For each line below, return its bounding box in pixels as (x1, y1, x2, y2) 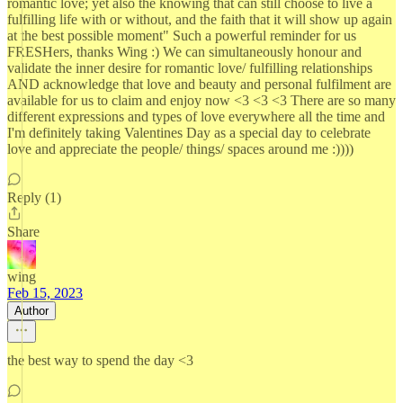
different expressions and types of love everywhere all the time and (7, 109, 385, 124)
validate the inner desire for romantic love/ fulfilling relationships (7, 60, 372, 76)
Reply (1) (7, 190, 61, 205)
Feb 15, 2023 (7, 285, 83, 300)
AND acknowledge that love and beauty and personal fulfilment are (7, 76, 391, 92)
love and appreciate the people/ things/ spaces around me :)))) (7, 141, 354, 157)
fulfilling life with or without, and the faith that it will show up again (7, 12, 392, 27)
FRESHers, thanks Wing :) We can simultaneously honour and (7, 44, 362, 59)
